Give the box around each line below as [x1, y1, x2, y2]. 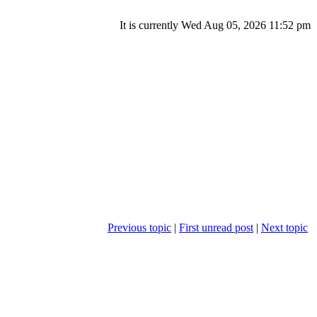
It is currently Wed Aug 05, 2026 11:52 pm [120, 19, 311, 31]
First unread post [179, 221, 253, 234]
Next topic [261, 221, 308, 234]
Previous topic [108, 221, 171, 234]
